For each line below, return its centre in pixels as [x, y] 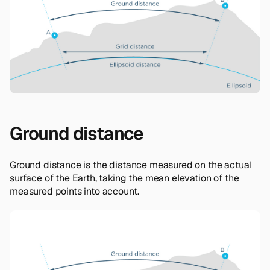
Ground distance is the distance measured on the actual [131, 165]
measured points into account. [74, 191]
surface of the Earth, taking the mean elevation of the [124, 178]
